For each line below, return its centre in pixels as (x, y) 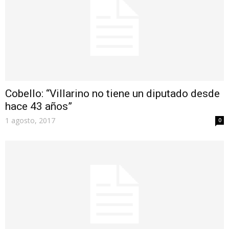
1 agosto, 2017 (30, 121)
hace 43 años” (39, 107)
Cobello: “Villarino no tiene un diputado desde (112, 94)
